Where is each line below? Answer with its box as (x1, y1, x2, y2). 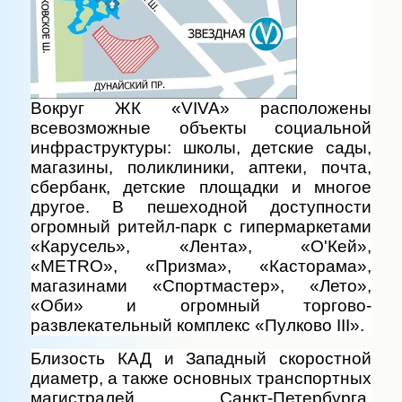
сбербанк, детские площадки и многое (30, 177, 372, 197)
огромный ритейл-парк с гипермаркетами (30, 216, 372, 236)
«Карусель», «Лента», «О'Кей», (30, 236, 372, 256)
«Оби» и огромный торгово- (30, 295, 372, 315)
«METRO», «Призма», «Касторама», (30, 256, 372, 275)
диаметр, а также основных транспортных (30, 368, 372, 388)
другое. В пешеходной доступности (30, 197, 372, 216)
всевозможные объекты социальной (30, 118, 372, 137)
